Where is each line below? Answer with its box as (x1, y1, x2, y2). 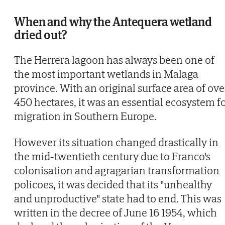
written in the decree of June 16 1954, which (14, 205, 217, 219)
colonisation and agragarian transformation (14, 163, 219, 177)
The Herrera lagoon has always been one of (14, 52, 214, 67)
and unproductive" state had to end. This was (14, 191, 221, 205)
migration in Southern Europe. (14, 108, 157, 123)
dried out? (14, 27, 67, 43)
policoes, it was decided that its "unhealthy (14, 177, 212, 191)
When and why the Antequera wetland (14, 14, 212, 30)
